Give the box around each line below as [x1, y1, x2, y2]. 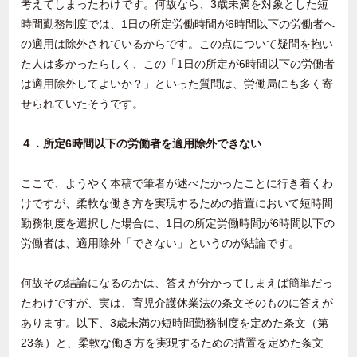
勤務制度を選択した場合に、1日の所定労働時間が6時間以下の [21, 217, 335, 230]
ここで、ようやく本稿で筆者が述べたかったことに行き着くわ [21, 177, 334, 190]
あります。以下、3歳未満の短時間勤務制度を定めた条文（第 [21, 316, 329, 330]
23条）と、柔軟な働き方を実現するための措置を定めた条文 [21, 336, 324, 350]
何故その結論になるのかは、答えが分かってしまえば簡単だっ [21, 277, 334, 290]
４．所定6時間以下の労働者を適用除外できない [21, 137, 262, 151]
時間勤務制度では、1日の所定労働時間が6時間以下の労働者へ [21, 18, 335, 31]
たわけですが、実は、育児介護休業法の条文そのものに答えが [21, 296, 334, 310]
